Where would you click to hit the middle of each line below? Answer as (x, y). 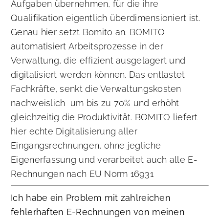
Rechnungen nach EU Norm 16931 (82, 174)
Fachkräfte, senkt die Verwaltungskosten (96, 89)
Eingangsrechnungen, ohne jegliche (86, 146)
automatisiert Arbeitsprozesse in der (87, 46)
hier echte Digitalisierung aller (74, 131)
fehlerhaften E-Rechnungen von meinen (98, 212)
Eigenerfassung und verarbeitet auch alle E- (104, 160)
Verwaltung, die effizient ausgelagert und (98, 61)
